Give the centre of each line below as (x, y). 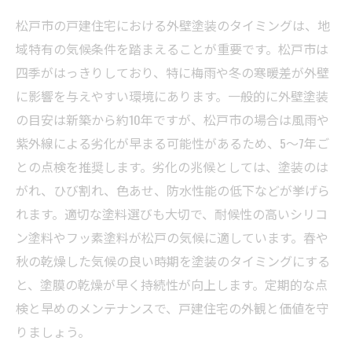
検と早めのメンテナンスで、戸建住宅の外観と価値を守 (172, 308)
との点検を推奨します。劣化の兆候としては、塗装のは (172, 167)
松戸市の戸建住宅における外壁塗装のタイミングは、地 (173, 25)
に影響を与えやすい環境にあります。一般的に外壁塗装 (172, 96)
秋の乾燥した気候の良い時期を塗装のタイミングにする (173, 261)
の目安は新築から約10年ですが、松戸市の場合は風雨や (172, 119)
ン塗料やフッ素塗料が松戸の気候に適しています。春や (172, 237)
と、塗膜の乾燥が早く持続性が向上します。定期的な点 (172, 284)
